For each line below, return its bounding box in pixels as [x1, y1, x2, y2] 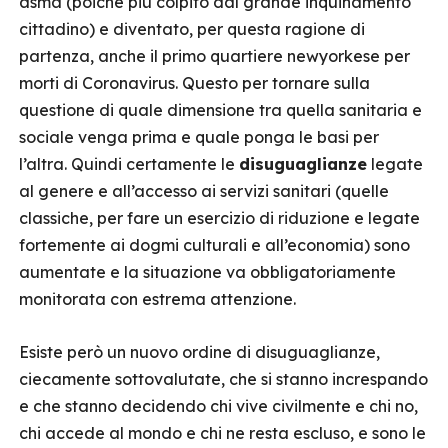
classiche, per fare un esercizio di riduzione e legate [19, 208, 420, 228]
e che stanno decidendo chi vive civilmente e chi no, [19, 396, 418, 416]
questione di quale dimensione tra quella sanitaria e [19, 100, 422, 120]
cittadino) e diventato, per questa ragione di [19, 19, 365, 39]
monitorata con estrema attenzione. [19, 289, 296, 309]
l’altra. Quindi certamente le [19, 154, 239, 174]
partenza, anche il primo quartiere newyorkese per [19, 46, 410, 66]
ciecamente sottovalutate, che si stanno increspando [19, 369, 428, 389]
